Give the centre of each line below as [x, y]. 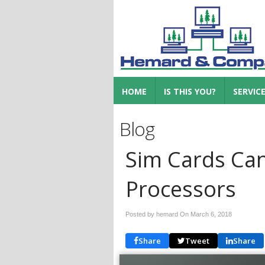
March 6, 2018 [211, 214]
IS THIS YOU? [190, 91]
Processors [181, 189]
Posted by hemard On [158, 214]
